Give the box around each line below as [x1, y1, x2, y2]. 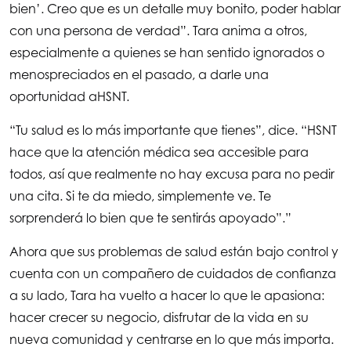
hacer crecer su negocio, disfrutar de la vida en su [9, 309, 309, 326]
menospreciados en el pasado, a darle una [9, 67, 269, 83]
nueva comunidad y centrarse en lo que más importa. [9, 331, 334, 348]
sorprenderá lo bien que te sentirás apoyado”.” [9, 210, 291, 226]
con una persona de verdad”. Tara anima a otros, [9, 23, 307, 39]
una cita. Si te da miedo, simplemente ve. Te [9, 188, 271, 204]
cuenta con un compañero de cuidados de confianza [9, 266, 336, 282]
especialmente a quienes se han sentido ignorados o [9, 45, 324, 61]
